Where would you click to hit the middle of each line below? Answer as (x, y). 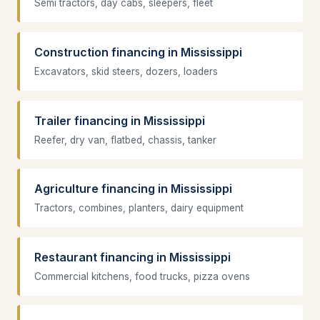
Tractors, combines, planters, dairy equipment (139, 208)
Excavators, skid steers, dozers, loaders (126, 71)
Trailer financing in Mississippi (120, 120)
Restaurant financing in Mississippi (132, 257)
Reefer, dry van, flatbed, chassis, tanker (125, 140)
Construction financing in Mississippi (138, 52)
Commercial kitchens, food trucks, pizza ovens (142, 276)
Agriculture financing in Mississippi (133, 189)
